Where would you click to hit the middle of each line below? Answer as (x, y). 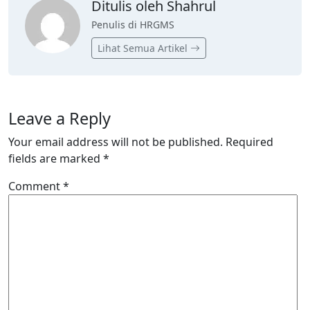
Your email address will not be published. (116, 142)
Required (249, 142)
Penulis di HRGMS (133, 25)
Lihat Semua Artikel (144, 48)
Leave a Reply (60, 119)
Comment (36, 186)
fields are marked (56, 159)
